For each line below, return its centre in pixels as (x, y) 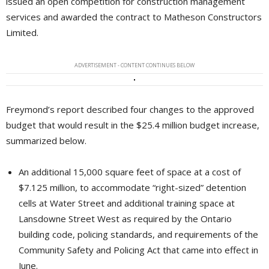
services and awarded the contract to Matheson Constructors (134, 17)
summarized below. (46, 141)
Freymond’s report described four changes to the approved (130, 110)
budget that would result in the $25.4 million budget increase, (133, 125)
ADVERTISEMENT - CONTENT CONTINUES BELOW (134, 65)
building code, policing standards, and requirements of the (138, 234)
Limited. (22, 33)
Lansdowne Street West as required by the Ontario (125, 219)
